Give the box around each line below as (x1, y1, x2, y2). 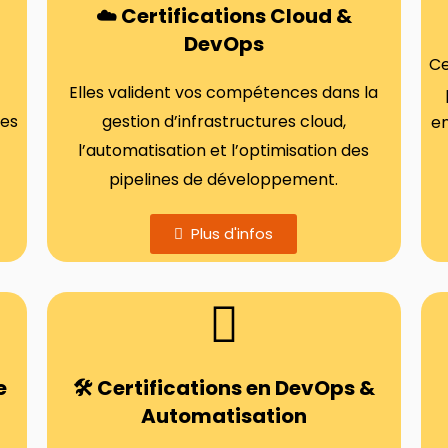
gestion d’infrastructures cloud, (101, 110, 346, 133)
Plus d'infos (191, 223, 274, 244)
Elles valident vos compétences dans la (69, 81, 379, 104)
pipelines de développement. (109, 168, 339, 191)
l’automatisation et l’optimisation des (78, 139, 370, 162)
